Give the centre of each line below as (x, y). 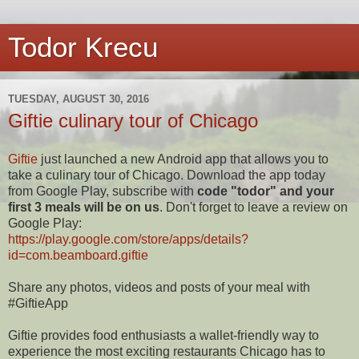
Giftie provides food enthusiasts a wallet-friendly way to (163, 335)
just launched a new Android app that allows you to (183, 159)
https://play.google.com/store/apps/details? (128, 239)
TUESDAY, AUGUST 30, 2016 (79, 99)
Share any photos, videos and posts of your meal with (159, 287)
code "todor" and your (266, 191)
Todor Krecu (83, 47)
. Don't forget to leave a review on (254, 207)
